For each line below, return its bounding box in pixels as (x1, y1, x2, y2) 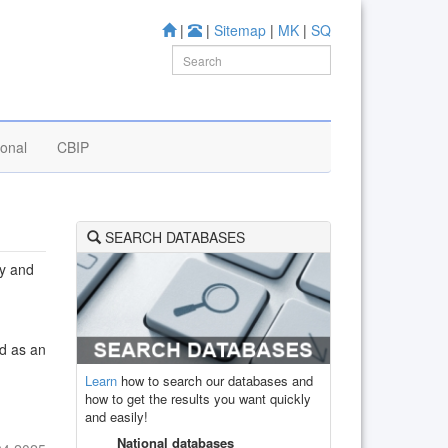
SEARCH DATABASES (101, 227, 245, 247)
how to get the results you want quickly (85, 388, 311, 408)
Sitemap (214, 20, 266, 40)
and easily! (85, 406, 148, 426)
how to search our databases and (117, 370, 313, 390)
